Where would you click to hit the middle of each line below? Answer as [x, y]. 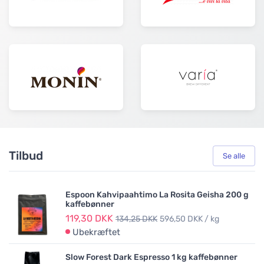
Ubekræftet [96, 232]
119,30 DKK [89, 218]
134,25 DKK [136, 219]
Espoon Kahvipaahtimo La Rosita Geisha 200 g [157, 194]
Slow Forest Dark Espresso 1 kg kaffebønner [151, 257]
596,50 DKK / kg [189, 219]
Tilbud [26, 156]
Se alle [234, 156]
